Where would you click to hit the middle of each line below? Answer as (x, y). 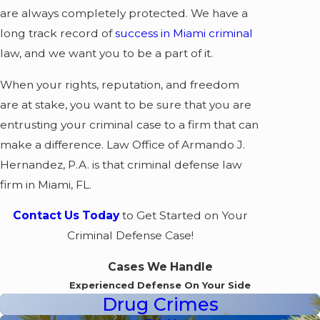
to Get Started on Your (183, 216)
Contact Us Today (66, 216)
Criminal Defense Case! (130, 236)
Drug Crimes (160, 304)
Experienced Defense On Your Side (160, 285)
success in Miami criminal (184, 34)
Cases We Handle (160, 266)
